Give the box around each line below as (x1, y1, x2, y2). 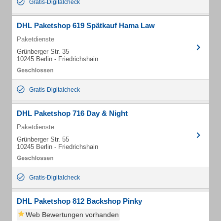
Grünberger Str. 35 (17, 48, 69, 55)
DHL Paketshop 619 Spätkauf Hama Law (17, 21, 155, 30)
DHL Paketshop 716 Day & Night (17, 109, 128, 117)
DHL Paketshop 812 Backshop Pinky (17, 197, 142, 205)
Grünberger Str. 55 (17, 136, 69, 143)
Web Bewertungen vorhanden (26, 211, 119, 219)
